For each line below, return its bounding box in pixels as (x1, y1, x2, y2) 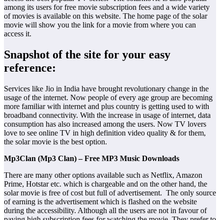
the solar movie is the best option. (4, 137, 107, 146)
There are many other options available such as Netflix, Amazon (4, 170, 202, 179)
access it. (4, 29, 31, 38)
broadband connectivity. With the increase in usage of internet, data (4, 110, 211, 119)
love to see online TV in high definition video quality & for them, (4, 128, 206, 137)
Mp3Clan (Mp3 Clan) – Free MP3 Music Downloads (4, 154, 179, 163)
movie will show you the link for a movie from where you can (4, 21, 196, 29)
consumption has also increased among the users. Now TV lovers (4, 119, 206, 128)
